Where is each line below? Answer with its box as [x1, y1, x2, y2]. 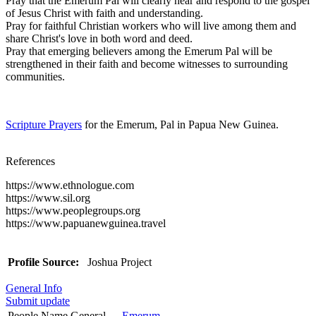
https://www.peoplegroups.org [6, 204, 140, 217]
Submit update [6, 294, 70, 307]
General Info [6, 281, 62, 294]
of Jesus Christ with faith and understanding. [6, 6, 203, 19]
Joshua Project [79, 255, 157, 268]
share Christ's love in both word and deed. [6, 32, 193, 44]
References [6, 154, 55, 167]
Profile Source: [8, 255, 79, 268]
